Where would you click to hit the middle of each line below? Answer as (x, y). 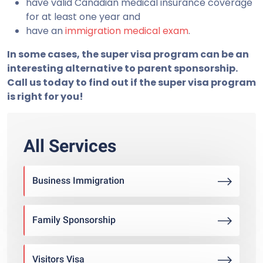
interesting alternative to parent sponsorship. (122, 69)
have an (45, 31)
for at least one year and (83, 17)
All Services (70, 146)
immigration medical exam (127, 31)
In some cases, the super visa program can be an (128, 55)
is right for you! (45, 97)
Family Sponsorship (74, 220)
